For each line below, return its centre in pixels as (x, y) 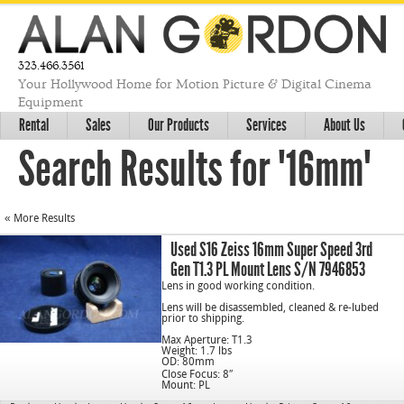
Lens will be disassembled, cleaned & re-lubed (271, 308)
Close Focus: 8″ (197, 375)
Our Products (179, 124)
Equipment (50, 102)
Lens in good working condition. (239, 286)
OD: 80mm (188, 362)
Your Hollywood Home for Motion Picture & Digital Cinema (195, 84)
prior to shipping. (203, 319)
